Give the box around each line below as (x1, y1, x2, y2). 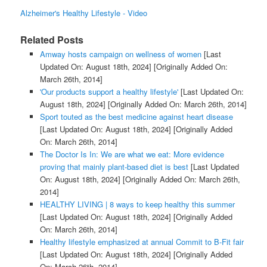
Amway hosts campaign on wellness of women (39, 48, 201, 60)
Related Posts (20, 32, 84, 46)
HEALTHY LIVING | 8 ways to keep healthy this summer (39, 198, 235, 210)
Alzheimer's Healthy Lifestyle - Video (20, 7, 148, 19)
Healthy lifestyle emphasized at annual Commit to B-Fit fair (39, 235, 244, 247)
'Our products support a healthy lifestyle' (39, 85, 178, 97)
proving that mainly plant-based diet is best (39, 160, 188, 172)
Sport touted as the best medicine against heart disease (39, 110, 233, 122)
